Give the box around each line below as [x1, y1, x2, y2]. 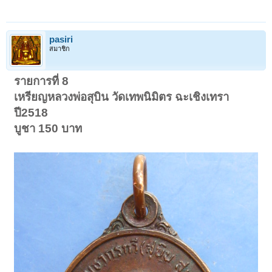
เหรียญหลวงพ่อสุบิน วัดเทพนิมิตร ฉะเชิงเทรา [14, 90, 229, 103]
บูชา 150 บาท [14, 121, 83, 135]
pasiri [49, 34, 73, 44]
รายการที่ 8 [14, 74, 69, 87]
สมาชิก [49, 44, 70, 52]
